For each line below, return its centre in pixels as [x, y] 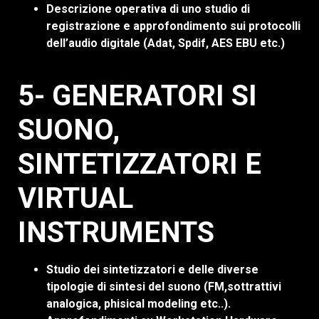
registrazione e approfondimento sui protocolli [173, 26]
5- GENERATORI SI [137, 96]
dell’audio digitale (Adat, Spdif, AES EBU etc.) [166, 43]
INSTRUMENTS [116, 233]
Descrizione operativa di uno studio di [148, 9]
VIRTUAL [75, 199]
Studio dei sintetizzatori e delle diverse [152, 270]
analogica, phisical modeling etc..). [138, 304]
